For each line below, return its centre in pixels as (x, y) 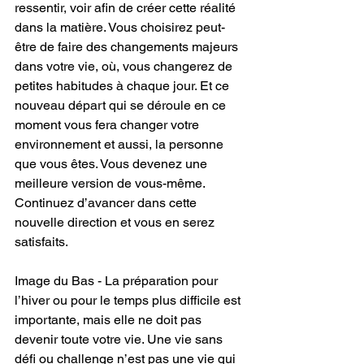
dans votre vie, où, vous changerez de (125, 66)
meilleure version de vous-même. (111, 183)
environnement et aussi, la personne (121, 144)
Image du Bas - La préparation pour (118, 280)
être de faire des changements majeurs (128, 46)
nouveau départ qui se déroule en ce (122, 105)
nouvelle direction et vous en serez (116, 222)
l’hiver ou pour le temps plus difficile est (129, 300)
